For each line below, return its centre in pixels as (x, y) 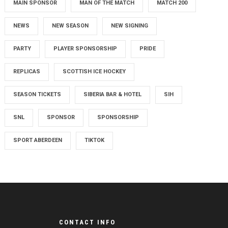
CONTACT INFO (87, 222)
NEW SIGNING (130, 26)
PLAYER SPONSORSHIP (85, 49)
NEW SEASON (70, 26)
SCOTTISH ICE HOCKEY (94, 72)
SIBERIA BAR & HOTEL (113, 94)
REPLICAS (27, 72)
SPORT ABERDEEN (38, 140)
